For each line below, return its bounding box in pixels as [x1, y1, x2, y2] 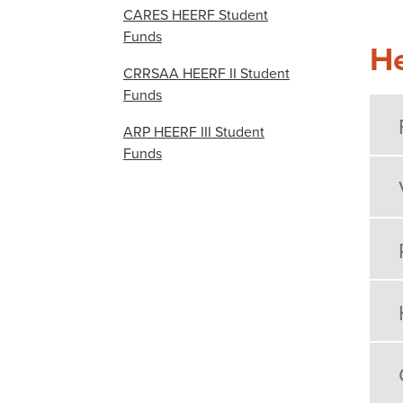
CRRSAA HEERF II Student [123, 62, 290, 83]
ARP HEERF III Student [123, 121, 264, 141]
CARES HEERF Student [123, 4, 268, 24]
